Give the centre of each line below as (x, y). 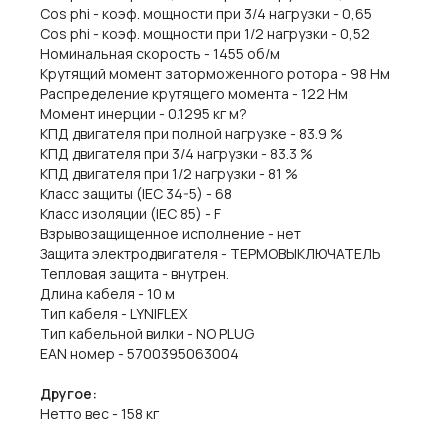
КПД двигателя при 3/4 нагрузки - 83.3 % (176, 153)
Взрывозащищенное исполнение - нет (170, 233)
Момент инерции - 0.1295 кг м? (143, 113)
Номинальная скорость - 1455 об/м (160, 53)
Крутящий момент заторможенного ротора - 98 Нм (215, 73)
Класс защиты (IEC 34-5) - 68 (136, 193)
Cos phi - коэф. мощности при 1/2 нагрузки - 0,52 (205, 33)
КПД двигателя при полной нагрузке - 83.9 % (191, 133)
